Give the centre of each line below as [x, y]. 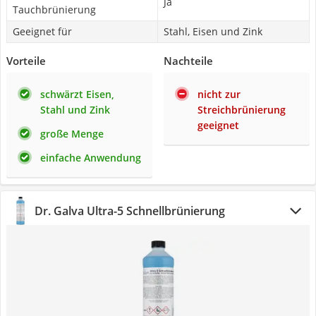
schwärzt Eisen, [77, 94]
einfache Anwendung [91, 158]
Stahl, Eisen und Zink [213, 31]
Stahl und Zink [75, 110]
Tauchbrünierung [54, 10]
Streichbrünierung [242, 110]
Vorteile [26, 61]
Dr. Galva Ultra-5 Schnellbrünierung [130, 211]
